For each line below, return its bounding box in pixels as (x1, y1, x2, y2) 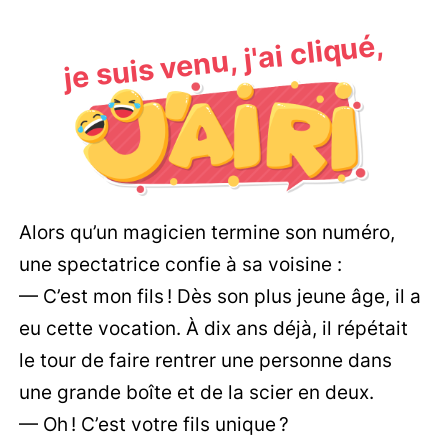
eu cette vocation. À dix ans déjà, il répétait (19, 316, 409, 341)
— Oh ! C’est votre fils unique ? (19, 412, 290, 437)
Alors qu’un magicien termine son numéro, (19, 220, 396, 245)
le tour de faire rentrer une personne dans (19, 348, 393, 373)
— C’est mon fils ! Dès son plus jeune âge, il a (19, 284, 422, 309)
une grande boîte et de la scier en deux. (19, 380, 375, 405)
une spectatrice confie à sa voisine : (19, 252, 343, 277)
